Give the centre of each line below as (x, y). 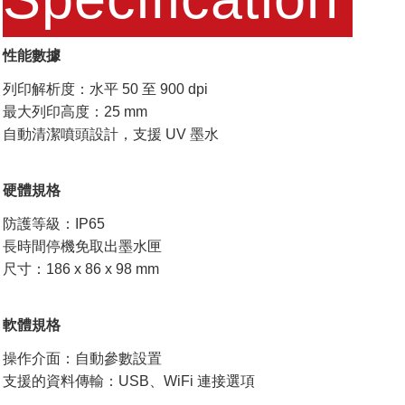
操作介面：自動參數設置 (82, 359)
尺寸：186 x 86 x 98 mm (81, 269)
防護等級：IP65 (54, 224)
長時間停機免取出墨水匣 (82, 247)
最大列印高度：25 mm (75, 112)
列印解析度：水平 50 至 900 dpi (105, 89)
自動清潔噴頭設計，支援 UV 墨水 (111, 135)
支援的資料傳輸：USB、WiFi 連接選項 (129, 381)
